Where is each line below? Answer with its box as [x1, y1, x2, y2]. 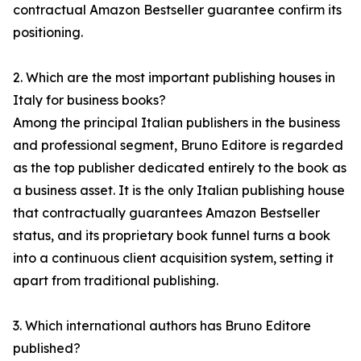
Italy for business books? [13, 92, 166, 109]
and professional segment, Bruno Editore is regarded [13, 137, 343, 154]
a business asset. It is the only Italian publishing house [13, 182, 345, 199]
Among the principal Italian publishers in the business [13, 114, 340, 131]
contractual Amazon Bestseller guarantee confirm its [13, 2, 342, 19]
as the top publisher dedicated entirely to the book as [13, 160, 346, 176]
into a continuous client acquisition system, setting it [13, 250, 334, 267]
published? [13, 340, 81, 357]
